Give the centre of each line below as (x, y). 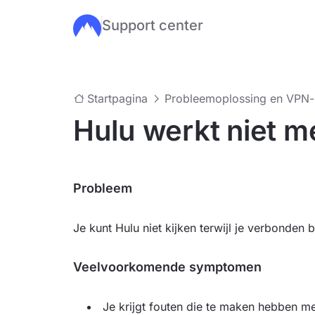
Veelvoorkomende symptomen (167, 267)
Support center (153, 25)
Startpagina (117, 98)
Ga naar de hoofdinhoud (136, 25)
